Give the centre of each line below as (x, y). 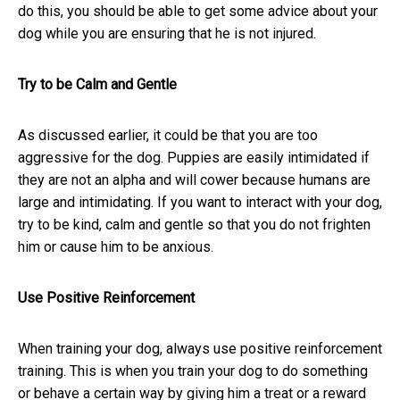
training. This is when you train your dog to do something (193, 371)
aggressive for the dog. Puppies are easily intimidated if (194, 158)
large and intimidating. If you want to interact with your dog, (200, 203)
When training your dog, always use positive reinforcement (200, 349)
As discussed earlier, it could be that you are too (168, 136)
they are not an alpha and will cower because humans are (194, 180)
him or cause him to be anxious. (116, 247)
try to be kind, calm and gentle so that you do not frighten (194, 225)
